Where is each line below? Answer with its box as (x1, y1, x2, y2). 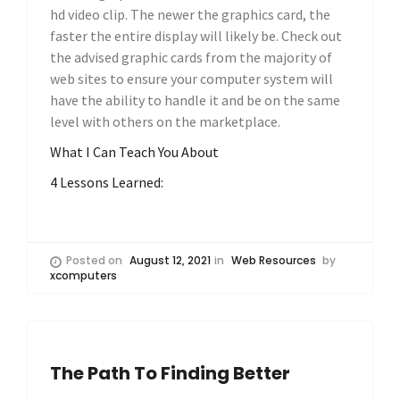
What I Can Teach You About (50, 143, 219, 162)
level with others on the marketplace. (50, 112, 280, 131)
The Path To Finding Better (50, 360, 290, 386)
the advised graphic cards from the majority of (50, 48, 332, 67)
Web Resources (231, 253, 316, 269)
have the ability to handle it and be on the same (50, 91, 340, 110)
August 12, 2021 (129, 253, 211, 269)
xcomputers (50, 267, 117, 283)
